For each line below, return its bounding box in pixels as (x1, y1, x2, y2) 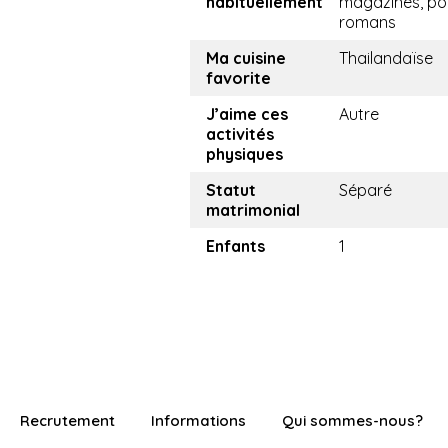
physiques (206, 144, 283, 164)
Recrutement (20, 411, 115, 430)
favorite (206, 68, 271, 88)
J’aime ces (206, 104, 288, 124)
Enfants (206, 236, 265, 256)
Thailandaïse (339, 48, 433, 68)
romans (339, 12, 396, 32)
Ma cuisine (206, 48, 286, 68)
